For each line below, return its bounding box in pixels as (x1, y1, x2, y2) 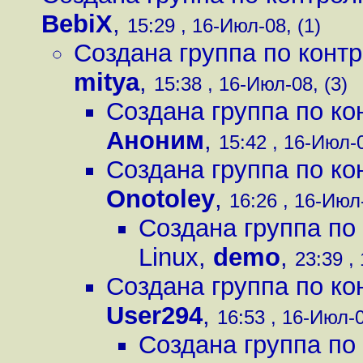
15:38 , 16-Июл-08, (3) (154, 73, 348, 95)
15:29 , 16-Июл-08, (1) (127, 15, 321, 36)
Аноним (106, 126, 204, 155)
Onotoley (106, 185, 215, 213)
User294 (106, 301, 203, 330)
